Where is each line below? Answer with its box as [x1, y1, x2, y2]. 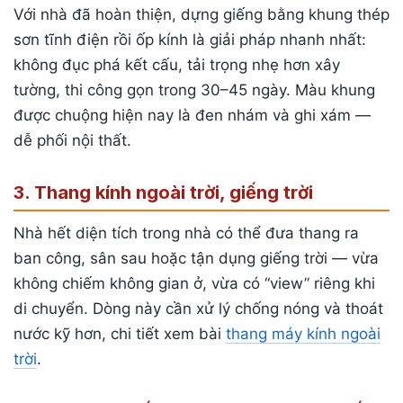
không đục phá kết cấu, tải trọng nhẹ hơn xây [13, 55, 340, 74]
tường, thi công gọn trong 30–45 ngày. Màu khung [13, 80, 375, 99]
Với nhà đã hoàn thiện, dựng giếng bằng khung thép [13, 4, 390, 23]
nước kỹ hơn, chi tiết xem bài [13, 324, 226, 343]
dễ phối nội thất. [13, 130, 131, 149]
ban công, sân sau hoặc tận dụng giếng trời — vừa [13, 248, 379, 267]
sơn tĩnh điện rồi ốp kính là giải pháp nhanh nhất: [13, 30, 366, 49]
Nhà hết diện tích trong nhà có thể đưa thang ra [13, 223, 359, 242]
